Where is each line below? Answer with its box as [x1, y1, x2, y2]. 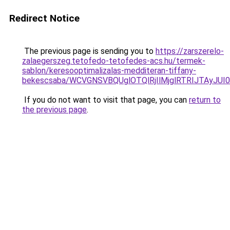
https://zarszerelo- [156, 46, 224, 56]
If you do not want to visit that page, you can [22, 95, 189, 105]
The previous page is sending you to [22, 46, 156, 56]
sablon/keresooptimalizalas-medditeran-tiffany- [22, 66, 196, 75]
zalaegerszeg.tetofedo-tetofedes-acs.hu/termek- [22, 56, 205, 66]
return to [189, 95, 221, 105]
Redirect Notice [9, 12, 80, 24]
